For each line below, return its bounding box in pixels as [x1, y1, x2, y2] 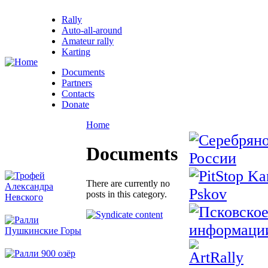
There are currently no [86, 178, 170, 188]
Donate [62, 99, 89, 109]
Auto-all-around [62, 25, 122, 35]
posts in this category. [86, 188, 167, 199]
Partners [62, 78, 92, 88]
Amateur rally [62, 36, 114, 46]
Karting [62, 47, 90, 57]
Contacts [62, 89, 95, 99]
